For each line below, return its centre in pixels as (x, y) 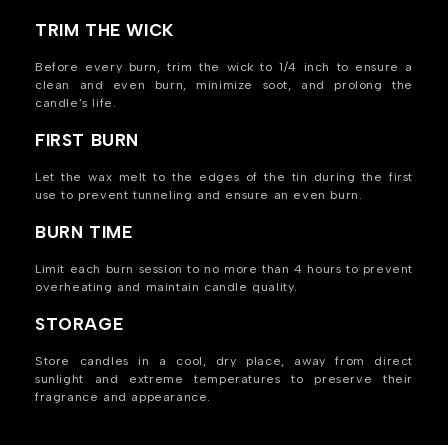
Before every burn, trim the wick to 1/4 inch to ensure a (224, 66)
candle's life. (76, 102)
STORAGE (79, 323)
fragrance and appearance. (123, 396)
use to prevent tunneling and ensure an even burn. (199, 194)
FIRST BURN (87, 139)
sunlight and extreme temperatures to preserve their (224, 378)
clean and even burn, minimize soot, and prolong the (224, 84)
